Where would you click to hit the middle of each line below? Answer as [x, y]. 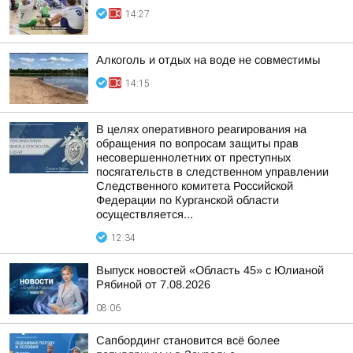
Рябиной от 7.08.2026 [153, 284]
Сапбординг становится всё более [188, 340]
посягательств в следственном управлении [212, 172]
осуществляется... [145, 214]
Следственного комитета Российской [195, 186]
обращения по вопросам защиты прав [197, 143]
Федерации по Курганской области [188, 200]
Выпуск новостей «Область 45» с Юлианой [210, 270]
